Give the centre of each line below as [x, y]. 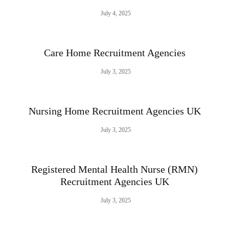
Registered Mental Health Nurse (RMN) [114, 169]
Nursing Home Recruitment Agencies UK [114, 111]
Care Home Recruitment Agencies [114, 53]
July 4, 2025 [116, 14]
